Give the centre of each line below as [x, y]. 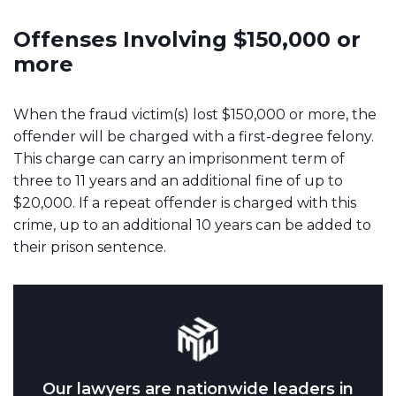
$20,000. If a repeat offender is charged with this [185, 202]
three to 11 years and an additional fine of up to [178, 180]
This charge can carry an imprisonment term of [179, 158]
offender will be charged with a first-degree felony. [194, 136]
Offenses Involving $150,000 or [187, 39]
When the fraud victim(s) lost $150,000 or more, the [195, 114]
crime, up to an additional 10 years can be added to [192, 225]
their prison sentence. [90, 247]
